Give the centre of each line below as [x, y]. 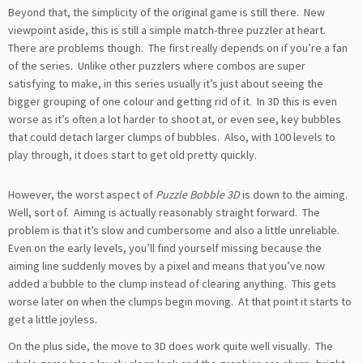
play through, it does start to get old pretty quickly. [132, 154]
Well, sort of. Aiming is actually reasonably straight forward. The [164, 213]
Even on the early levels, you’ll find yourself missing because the [165, 248]
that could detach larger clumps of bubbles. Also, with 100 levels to [172, 137]
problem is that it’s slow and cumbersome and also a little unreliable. [175, 231]
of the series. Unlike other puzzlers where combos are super [157, 65]
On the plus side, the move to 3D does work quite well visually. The [171, 346]
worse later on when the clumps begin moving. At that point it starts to [180, 302]
